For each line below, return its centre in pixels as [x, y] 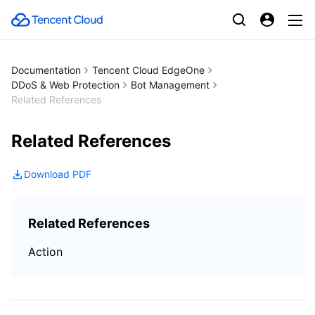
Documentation [46, 70]
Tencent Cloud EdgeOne [148, 70]
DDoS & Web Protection [65, 85]
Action [45, 252]
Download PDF [58, 174]
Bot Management [170, 85]
